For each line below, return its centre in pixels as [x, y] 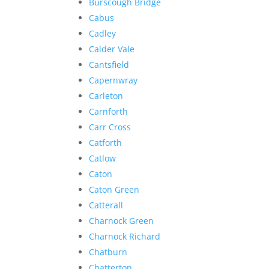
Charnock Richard [125, 236]
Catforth [106, 142]
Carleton [106, 95]
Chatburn [108, 252]
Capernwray [113, 80]
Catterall [106, 205]
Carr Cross [110, 127]
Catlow [103, 158]
